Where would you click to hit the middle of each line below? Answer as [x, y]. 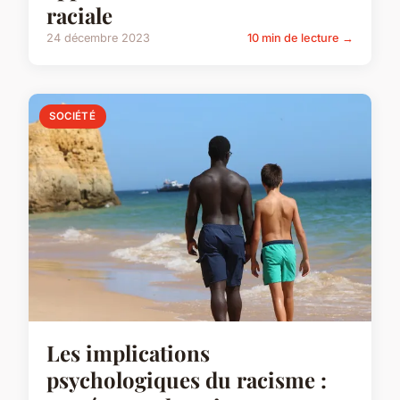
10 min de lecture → [300, 38]
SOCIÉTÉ [73, 117]
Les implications [128, 353]
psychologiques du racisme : [187, 380]
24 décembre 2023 [98, 38]
